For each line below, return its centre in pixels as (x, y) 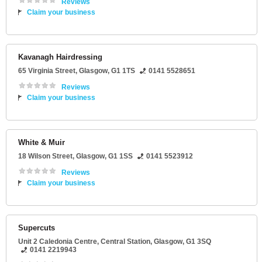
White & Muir (42, 143)
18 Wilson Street (45, 156)
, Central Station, (125, 242)
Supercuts (37, 228)
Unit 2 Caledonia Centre (58, 242)
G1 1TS (123, 71)
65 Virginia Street (47, 71)
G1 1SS (120, 156)
